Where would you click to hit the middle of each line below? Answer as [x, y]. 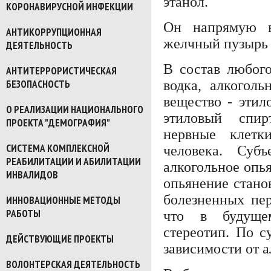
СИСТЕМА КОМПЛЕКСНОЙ [58, 148]
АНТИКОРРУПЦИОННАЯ [54, 32]
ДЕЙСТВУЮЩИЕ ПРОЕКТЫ [60, 239]
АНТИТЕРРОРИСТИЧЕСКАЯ [61, 71]
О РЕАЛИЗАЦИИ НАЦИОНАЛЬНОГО [75, 109]
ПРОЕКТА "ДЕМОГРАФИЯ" [58, 123]
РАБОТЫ [23, 214]
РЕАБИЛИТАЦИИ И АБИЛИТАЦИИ [73, 162]
